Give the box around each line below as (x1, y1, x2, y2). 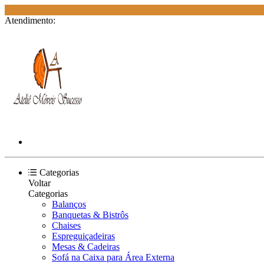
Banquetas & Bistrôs (52, 210, 128, 220)
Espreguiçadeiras (52, 231, 115, 241)
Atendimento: (5, 15, 55, 25)
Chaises (52, 220, 81, 230)
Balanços (52, 199, 86, 209)
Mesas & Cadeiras (52, 242, 120, 252)
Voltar (28, 178, 51, 188)
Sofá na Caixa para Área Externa (52, 252, 174, 262)
